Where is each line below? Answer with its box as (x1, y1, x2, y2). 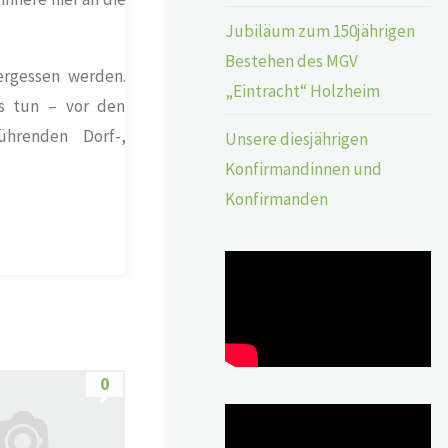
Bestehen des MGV (225, 49, 359, 72)
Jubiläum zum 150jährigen (225, 19, 416, 42)
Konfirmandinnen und (225, 157, 383, 180)
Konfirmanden (225, 187, 329, 210)
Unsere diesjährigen (225, 127, 369, 150)
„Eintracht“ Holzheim (225, 79, 381, 102)
